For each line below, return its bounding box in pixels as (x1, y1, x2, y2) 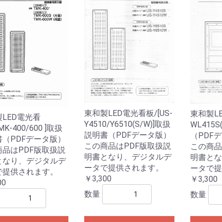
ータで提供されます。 (84, 163, 164, 172)
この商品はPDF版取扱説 (84, 141, 171, 151)
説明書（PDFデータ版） (84, 130, 171, 140)
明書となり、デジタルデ (84, 152, 172, 162)
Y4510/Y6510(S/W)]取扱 (84, 119, 171, 129)
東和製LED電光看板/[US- (84, 108, 173, 118)
